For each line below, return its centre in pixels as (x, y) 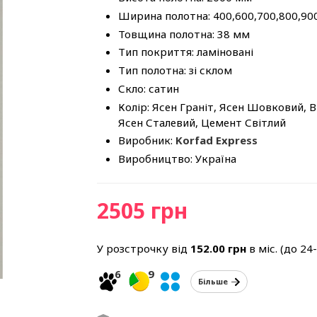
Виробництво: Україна (178, 158)
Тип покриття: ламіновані (186, 52)
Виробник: (147, 140)
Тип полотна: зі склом (175, 70)
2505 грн (143, 210)
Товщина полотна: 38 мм (184, 34)
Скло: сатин (149, 88)
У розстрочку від (144, 248)
